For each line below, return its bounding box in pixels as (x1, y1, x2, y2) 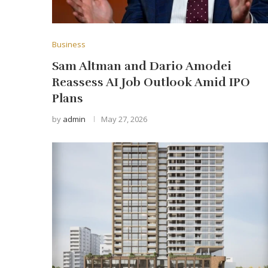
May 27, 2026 (101, 113, 147, 124)
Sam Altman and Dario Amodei (52, 58, 232, 74)
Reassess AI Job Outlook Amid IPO (52, 74, 250, 90)
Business (52, 38, 86, 50)
